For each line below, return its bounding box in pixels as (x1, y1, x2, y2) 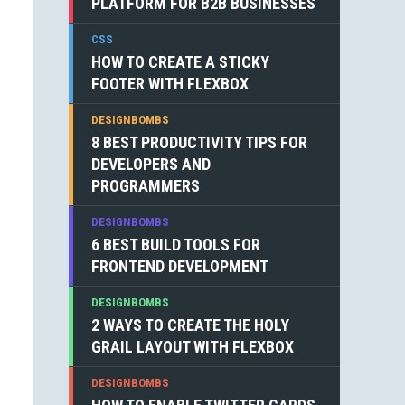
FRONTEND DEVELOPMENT (91, 257, 268, 276)
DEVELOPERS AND (91, 155, 211, 174)
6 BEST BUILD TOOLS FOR (91, 235, 260, 254)
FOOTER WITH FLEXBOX (91, 74, 249, 93)
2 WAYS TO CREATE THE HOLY (91, 316, 289, 334)
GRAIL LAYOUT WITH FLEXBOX (91, 337, 294, 356)
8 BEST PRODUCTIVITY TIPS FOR (91, 133, 307, 152)
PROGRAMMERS (91, 176, 200, 195)
